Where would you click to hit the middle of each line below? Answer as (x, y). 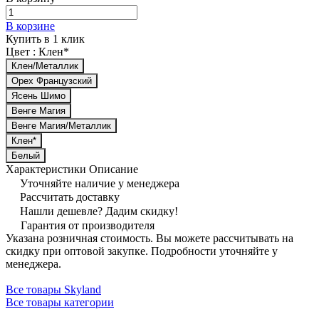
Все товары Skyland (53, 289)
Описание (114, 169)
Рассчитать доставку (70, 197)
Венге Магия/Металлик (61, 125)
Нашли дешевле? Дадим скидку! (99, 211)
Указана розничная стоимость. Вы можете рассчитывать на (150, 238)
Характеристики (46, 169)
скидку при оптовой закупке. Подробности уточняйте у (142, 251)
